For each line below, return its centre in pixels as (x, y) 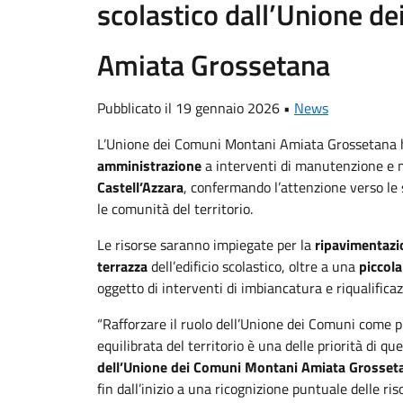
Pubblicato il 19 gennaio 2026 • (196, 108)
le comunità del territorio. (175, 209)
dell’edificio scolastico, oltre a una (253, 266)
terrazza (122, 266)
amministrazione (149, 166)
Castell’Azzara (140, 187)
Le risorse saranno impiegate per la (206, 245)
